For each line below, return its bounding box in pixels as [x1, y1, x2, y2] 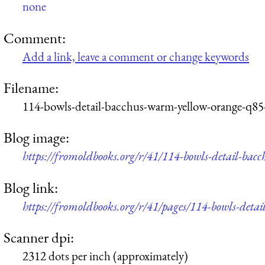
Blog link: [4, 177, 58, 197]
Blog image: [4, 128, 69, 147]
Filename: [4, 78, 59, 98]
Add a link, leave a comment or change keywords [22, 48, 249, 64]
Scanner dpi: [4, 228, 74, 247]
